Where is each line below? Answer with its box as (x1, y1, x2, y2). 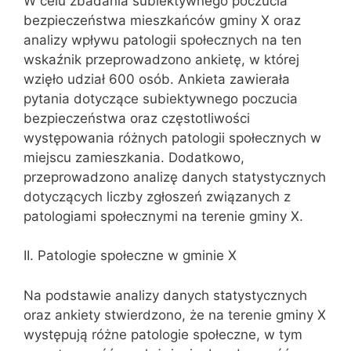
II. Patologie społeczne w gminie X (24, 248, 237, 263)
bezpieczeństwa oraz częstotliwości (24, 110, 250, 126)
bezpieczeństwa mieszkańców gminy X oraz (24, 12, 301, 28)
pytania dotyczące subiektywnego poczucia (24, 90, 298, 107)
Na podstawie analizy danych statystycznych (24, 287, 307, 303)
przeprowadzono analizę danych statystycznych (24, 168, 326, 185)
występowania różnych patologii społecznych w (24, 129, 321, 146)
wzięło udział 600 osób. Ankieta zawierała (24, 71, 290, 87)
